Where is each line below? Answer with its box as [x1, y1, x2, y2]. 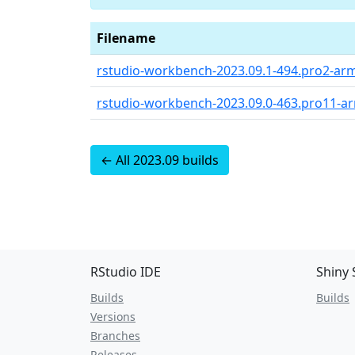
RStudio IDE [90, 262, 161, 281]
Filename [97, 29, 155, 47]
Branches [90, 327, 140, 343]
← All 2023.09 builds [101, 151, 219, 169]
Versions [90, 308, 136, 324]
